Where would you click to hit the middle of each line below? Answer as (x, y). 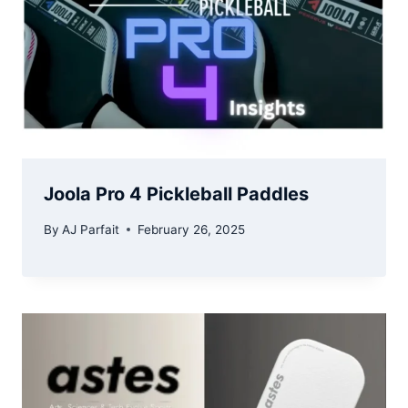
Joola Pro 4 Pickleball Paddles (176, 194)
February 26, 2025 (192, 229)
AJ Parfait (91, 229)
